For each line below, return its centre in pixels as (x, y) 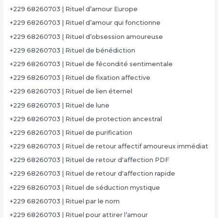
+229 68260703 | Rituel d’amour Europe (73, 9)
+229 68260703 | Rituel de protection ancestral (86, 119)
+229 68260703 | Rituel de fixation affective (80, 78)
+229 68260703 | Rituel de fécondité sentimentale (91, 64)
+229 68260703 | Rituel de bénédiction (72, 50)
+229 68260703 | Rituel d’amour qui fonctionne (85, 23)
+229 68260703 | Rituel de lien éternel (71, 91)
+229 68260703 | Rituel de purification (71, 132)
